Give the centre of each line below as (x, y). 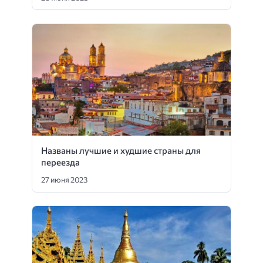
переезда (60, 162)
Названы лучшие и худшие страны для (121, 150)
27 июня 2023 (64, 180)
